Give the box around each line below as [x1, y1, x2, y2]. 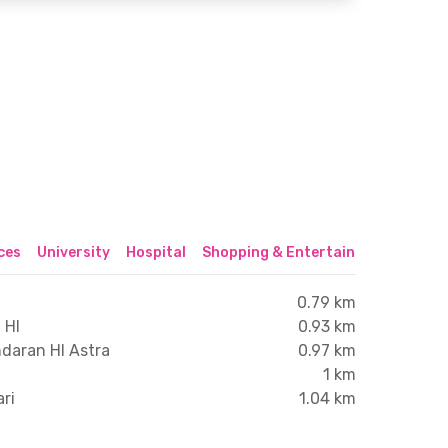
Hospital [126, 244, 186, 261]
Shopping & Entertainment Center [202, 244, 443, 261]
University [37, 244, 110, 261]
